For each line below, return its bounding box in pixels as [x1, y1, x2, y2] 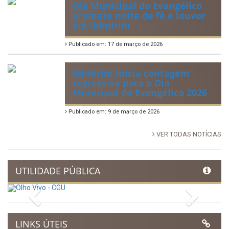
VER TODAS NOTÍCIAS [155, 130, 221, 139]
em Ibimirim [73, 19, 130, 32]
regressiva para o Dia [73, 77, 170, 89]
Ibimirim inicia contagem [73, 67, 190, 80]
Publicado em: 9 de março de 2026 [67, 108, 159, 116]
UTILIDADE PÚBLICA [15, 165, 100, 177]
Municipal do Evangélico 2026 [73, 86, 207, 99]
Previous [41, 188, 81, 200]
